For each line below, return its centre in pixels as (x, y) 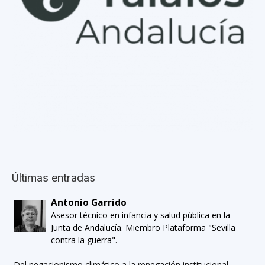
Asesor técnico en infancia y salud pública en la (141, 215)
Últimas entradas (54, 178)
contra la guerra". (84, 240)
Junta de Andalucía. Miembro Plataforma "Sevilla (143, 228)
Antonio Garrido (89, 203)
